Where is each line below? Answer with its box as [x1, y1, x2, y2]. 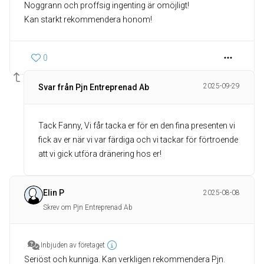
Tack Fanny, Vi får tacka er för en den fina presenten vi [38, 121, 235, 130]
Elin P [43, 188, 64, 197]
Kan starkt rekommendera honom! [24, 15, 152, 24]
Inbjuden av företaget [41, 241, 105, 249]
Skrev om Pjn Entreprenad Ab [43, 203, 133, 212]
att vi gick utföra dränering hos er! [38, 149, 161, 159]
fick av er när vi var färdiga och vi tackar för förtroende [38, 135, 238, 144]
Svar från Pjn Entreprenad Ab [38, 82, 149, 92]
